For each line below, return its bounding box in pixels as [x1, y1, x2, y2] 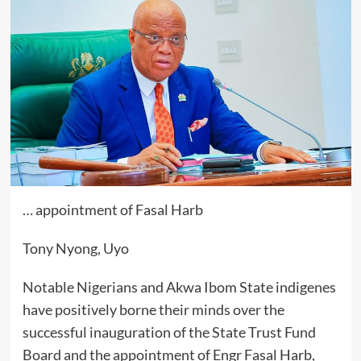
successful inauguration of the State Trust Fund [22, 323, 316, 342]
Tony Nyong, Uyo [22, 239, 129, 258]
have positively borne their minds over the [22, 301, 284, 319]
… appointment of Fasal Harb [22, 201, 203, 219]
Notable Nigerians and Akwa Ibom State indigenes [22, 278, 336, 297]
